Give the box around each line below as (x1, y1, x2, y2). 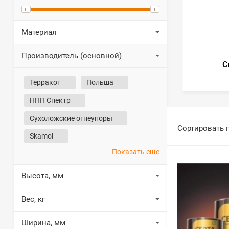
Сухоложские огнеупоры (30, 114, 116, 122)
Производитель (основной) (21, 51, 122, 60)
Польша (86, 78, 117, 86)
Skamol (30, 132, 56, 140)
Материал (21, 28, 57, 37)
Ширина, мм (21, 218, 65, 227)
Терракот (30, 78, 64, 86)
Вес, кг (21, 195, 45, 204)
